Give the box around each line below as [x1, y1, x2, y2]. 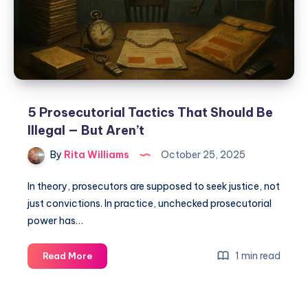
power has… [27, 214, 83, 228]
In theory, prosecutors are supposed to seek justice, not [27, 180, 280, 193]
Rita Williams [62, 148, 129, 162]
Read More [43, 250, 92, 262]
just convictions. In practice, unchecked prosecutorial [27, 197, 272, 210]
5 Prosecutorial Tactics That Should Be [27, 104, 273, 121]
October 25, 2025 [159, 148, 245, 162]
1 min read [233, 250, 280, 263]
